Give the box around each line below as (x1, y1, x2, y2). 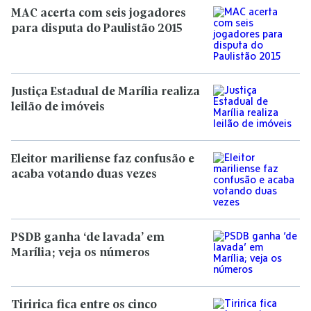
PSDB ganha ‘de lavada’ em (11, 232, 165, 244)
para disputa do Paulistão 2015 (11, 23, 183, 35)
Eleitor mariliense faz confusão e (11, 153, 194, 165)
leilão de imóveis (11, 101, 105, 113)
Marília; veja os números (11, 247, 150, 259)
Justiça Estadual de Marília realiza (11, 86, 200, 98)
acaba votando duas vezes (11, 169, 157, 180)
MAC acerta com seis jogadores (11, 8, 186, 19)
